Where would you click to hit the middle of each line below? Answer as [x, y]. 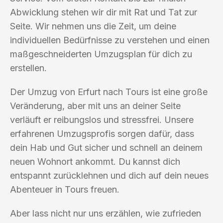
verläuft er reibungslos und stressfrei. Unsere [102, 119]
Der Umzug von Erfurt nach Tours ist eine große [109, 92]
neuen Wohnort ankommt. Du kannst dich [95, 161]
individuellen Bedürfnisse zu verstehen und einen [110, 40]
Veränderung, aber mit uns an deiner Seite [95, 106]
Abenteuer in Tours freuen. [65, 189]
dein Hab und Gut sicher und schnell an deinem [106, 147]
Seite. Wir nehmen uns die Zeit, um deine [93, 26]
